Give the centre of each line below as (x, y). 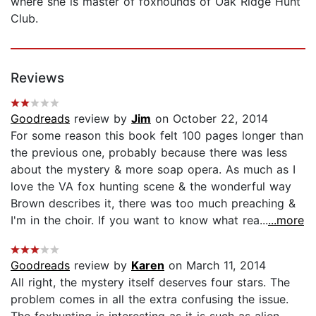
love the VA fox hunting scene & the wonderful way (151, 186)
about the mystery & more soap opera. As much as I (153, 169)
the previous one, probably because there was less (149, 152)
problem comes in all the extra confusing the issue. (150, 299)
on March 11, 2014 (215, 265)
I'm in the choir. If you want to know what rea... (139, 220)
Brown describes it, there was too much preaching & (153, 203)
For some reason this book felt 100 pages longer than (157, 135)
